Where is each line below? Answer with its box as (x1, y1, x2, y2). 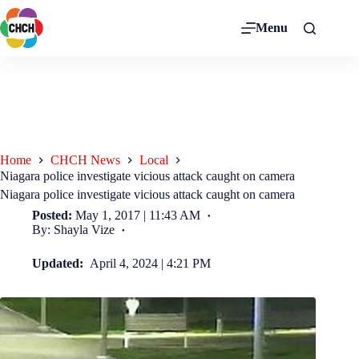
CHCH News (50, 153, 120, 167)
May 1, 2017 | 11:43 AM (75, 208, 201, 222)
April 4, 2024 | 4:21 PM (90, 256, 212, 270)
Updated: (32, 256, 87, 270)
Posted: (32, 208, 72, 222)
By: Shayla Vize (32, 222, 115, 236)
